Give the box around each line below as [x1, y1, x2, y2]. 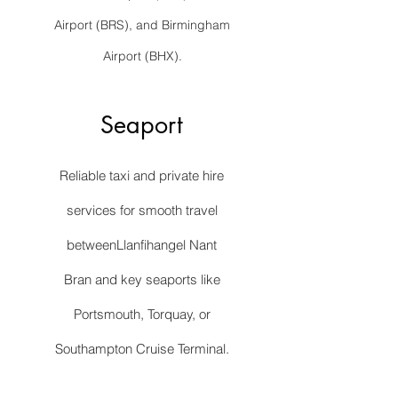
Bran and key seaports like [63, 271, 220, 288]
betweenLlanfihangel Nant [67, 236, 217, 253]
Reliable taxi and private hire [60, 167, 224, 184]
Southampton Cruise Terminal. [54, 340, 229, 357]
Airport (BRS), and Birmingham [54, 17, 230, 33]
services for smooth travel [66, 202, 218, 219]
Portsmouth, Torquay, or [73, 306, 211, 322]
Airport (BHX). [102, 48, 182, 64]
